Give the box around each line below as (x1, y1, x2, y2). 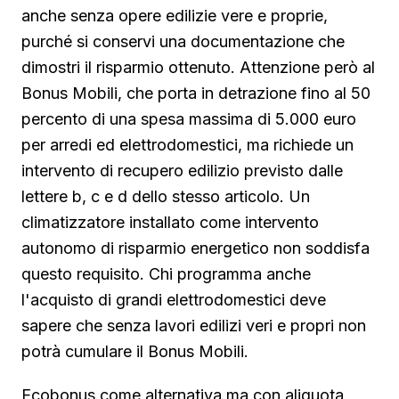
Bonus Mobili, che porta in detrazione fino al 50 (21, 83, 370, 102)
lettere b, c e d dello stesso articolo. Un (21, 186, 310, 206)
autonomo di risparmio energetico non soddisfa (21, 238, 370, 257)
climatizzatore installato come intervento (21, 212, 319, 232)
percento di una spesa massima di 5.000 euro (21, 109, 356, 128)
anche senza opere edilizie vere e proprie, (21, 5, 328, 25)
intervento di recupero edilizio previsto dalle (21, 160, 343, 180)
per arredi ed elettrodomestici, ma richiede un (21, 134, 354, 154)
